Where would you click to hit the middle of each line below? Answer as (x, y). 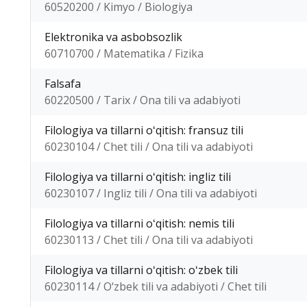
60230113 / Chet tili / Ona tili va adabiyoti (149, 240)
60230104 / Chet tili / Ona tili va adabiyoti (149, 146)
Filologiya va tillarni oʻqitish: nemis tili (139, 223)
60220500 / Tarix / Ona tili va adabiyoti (143, 100)
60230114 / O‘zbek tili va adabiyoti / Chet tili (156, 286)
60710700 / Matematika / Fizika (124, 53)
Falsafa (63, 83)
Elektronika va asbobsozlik (113, 37)
